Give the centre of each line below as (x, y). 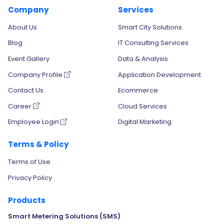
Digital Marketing (145, 122)
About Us (22, 27)
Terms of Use (29, 161)
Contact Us (26, 90)
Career (20, 106)
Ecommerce (138, 90)
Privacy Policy (30, 177)
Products (27, 200)
